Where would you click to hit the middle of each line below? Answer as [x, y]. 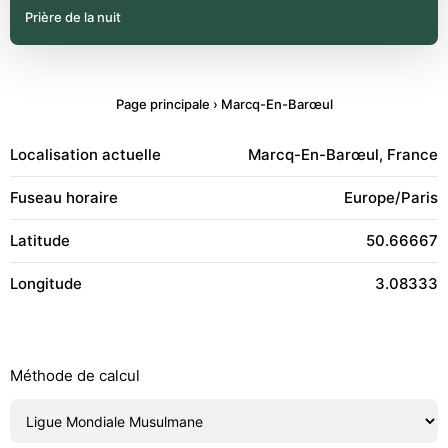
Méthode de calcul [75, 375]
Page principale [162, 104]
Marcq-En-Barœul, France [343, 154]
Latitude [40, 240]
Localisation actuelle [85, 154]
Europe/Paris [391, 197]
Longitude [46, 283]
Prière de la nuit [73, 17]
